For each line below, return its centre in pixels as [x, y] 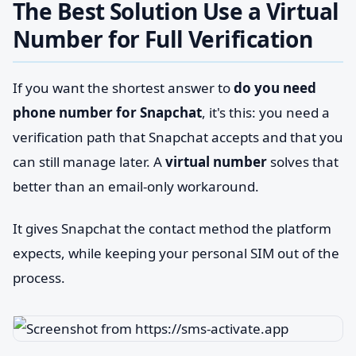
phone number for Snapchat [107, 112]
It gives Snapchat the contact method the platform [172, 228]
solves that [303, 162]
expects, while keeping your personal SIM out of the [176, 253]
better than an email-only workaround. [136, 186]
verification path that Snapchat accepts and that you [178, 137]
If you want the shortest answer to [123, 88]
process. [39, 278]
